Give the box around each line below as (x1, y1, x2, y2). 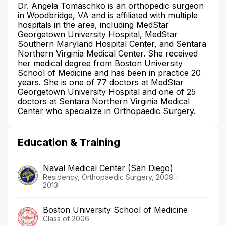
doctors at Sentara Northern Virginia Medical (18, 96, 190, 106)
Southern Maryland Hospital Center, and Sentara (18, 38, 206, 49)
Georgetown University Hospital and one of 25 (18, 86, 196, 97)
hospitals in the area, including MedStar (18, 19, 169, 30)
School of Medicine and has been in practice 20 (18, 67, 201, 78)
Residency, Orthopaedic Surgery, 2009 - (43, 172, 179, 181)
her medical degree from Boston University (18, 58, 183, 68)
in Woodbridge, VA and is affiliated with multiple (18, 10, 198, 20)
